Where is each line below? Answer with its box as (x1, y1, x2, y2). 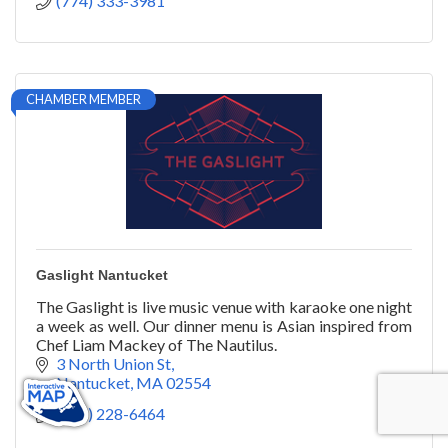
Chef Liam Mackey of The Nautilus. (36, 335, 277, 355)
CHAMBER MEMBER (26, 91, 141, 108)
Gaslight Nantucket (36, 267, 168, 284)
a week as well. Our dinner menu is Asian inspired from (36, 316, 412, 336)
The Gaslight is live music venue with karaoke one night (36, 297, 412, 317)
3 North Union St (56, 354, 171, 374)
